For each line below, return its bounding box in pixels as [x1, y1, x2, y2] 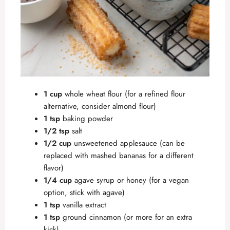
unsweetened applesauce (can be [71, 138, 185, 149]
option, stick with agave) [44, 187, 125, 199]
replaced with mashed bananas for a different [44, 150, 194, 162]
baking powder [60, 113, 113, 125]
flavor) [44, 162, 64, 174]
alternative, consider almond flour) [44, 101, 156, 112]
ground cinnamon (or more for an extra [60, 212, 192, 223]
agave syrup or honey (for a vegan [72, 175, 189, 186]
